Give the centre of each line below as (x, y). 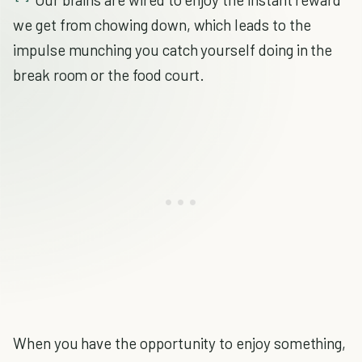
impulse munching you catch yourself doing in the (173, 50)
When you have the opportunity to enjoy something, (180, 343)
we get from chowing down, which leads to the (162, 25)
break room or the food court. (109, 75)
